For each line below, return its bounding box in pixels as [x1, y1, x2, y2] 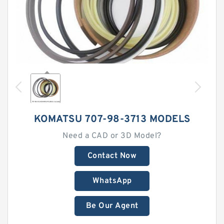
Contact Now [87, 151, 137, 161]
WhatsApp [92, 176, 132, 186]
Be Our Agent [85, 201, 138, 211]
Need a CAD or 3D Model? [62, 131, 161, 141]
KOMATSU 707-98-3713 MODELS [33, 113, 190, 126]
